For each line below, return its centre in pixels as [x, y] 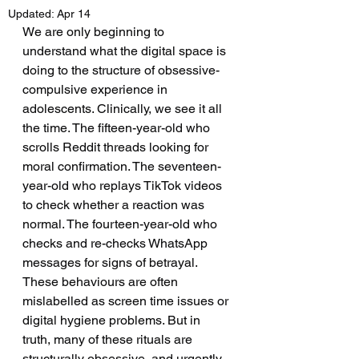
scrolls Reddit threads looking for [117, 147]
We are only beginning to [95, 32]
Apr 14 [74, 14]
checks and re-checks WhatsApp [117, 243]
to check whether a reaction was [115, 205]
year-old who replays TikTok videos [124, 186]
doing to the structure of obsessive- [121, 70]
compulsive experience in [97, 89]
